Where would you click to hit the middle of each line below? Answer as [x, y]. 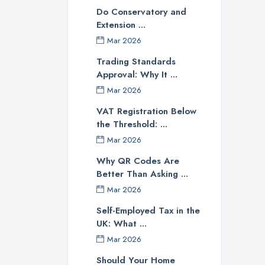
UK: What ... [122, 224]
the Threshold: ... [132, 125]
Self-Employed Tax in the [148, 211]
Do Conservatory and [141, 12]
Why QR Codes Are [138, 161]
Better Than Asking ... [142, 174]
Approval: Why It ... [137, 75]
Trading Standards [136, 62]
